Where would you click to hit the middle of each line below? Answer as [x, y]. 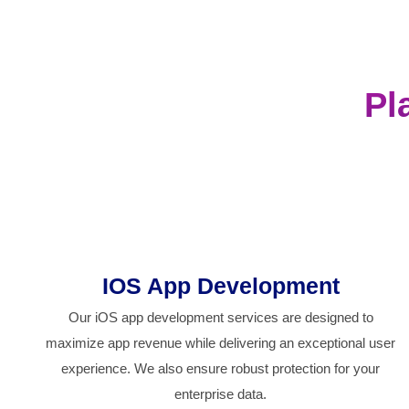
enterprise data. [221, 394]
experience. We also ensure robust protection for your [221, 369]
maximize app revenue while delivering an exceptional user [221, 343]
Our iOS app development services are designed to [220, 318]
